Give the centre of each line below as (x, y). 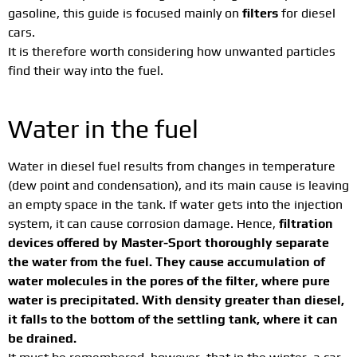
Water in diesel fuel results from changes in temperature (172, 167)
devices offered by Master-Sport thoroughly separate (169, 243)
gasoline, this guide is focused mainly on (125, 13)
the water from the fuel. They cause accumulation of (167, 262)
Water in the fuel (103, 129)
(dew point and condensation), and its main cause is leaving (178, 186)
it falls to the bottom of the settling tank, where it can (173, 320)
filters (260, 13)
